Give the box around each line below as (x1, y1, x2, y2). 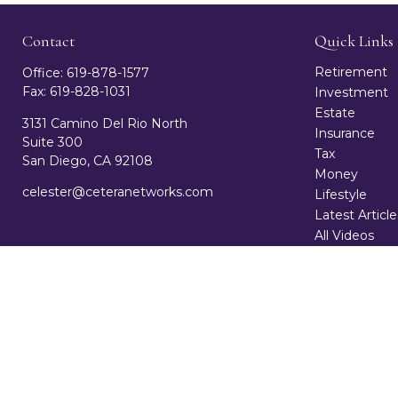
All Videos (314, 227, 374, 244)
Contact (22, 31, 75, 52)
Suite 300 (22, 134, 83, 151)
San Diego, (22, 153, 90, 170)
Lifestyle (314, 187, 367, 203)
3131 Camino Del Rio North (22, 115, 187, 132)
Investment (314, 84, 388, 101)
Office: (22, 65, 67, 82)
